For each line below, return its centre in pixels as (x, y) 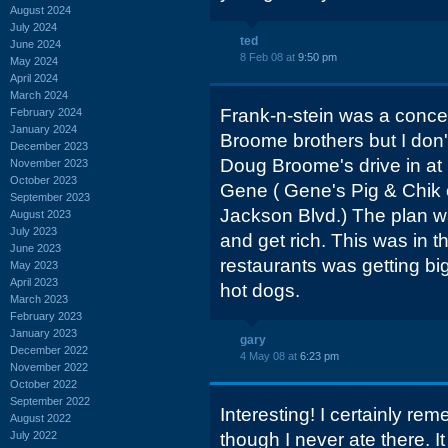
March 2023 (39, 298)
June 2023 (35, 247)
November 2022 (49, 366)
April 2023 (34, 281)
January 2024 (43, 128)
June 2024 (35, 43)
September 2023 (50, 196)
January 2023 (43, 332)
